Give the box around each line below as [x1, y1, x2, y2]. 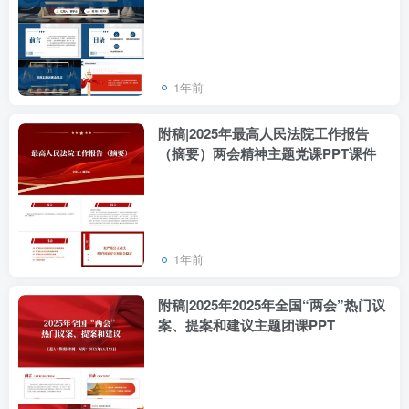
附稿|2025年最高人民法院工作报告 [158, 122, 369, 143]
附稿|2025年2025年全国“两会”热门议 [158, 295, 385, 316]
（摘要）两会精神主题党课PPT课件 [158, 142, 376, 163]
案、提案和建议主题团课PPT [158, 315, 335, 336]
